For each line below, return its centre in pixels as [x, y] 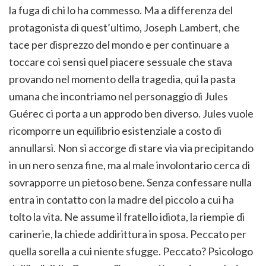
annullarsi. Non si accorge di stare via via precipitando [131, 148]
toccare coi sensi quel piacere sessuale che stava [121, 62]
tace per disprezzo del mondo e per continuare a [119, 45]
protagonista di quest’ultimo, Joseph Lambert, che [124, 28]
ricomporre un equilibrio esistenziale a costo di [115, 131]
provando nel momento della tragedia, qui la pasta [122, 79]
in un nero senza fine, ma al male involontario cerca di [129, 165]
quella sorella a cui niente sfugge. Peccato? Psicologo [131, 251]
